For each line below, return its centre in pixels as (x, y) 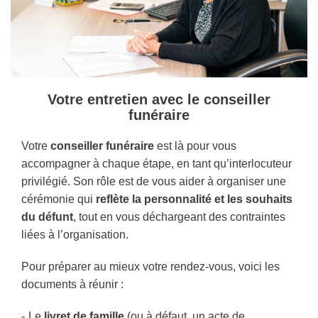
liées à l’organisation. (75, 235)
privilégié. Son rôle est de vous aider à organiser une (154, 182)
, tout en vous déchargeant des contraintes (179, 217)
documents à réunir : (72, 285)
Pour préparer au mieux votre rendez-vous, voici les (150, 267)
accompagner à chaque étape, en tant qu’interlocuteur (157, 164)
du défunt (47, 217)
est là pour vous (195, 146)
